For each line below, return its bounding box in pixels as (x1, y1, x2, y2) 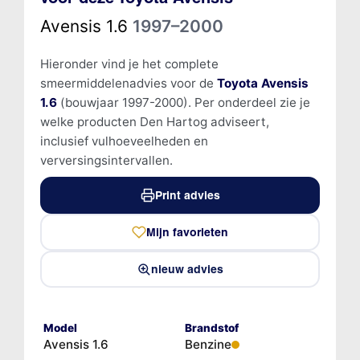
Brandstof (185, 321, 239, 334)
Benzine (185, 336, 231, 352)
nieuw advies (151, 261, 223, 276)
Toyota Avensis (216, 75, 309, 91)
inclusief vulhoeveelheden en (39, 133, 208, 149)
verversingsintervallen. (39, 152, 173, 168)
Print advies (154, 187, 220, 202)
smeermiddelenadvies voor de (39, 75, 217, 91)
